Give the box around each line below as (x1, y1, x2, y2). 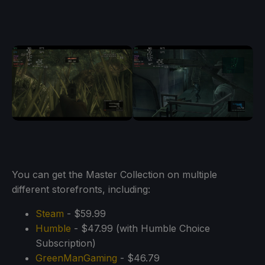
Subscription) (35, 237, 96, 250)
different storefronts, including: (12, 183, 150, 196)
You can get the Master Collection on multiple (12, 169, 217, 181)
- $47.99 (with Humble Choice (71, 222, 210, 235)
